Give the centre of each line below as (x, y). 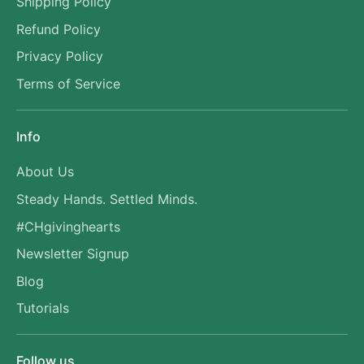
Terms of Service (68, 83)
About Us (45, 172)
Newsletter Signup (73, 254)
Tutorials (43, 308)
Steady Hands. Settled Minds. (107, 199)
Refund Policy (58, 29)
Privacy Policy (60, 56)
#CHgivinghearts (68, 226)
